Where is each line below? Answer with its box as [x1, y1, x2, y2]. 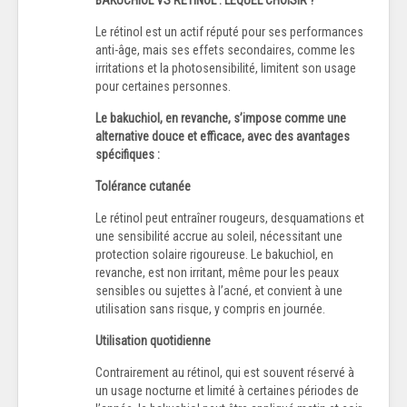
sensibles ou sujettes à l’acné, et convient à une [95, 283, 342, 298]
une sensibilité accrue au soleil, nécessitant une [95, 228, 342, 243]
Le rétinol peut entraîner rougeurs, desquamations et [95, 210, 364, 225]
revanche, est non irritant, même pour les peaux [95, 264, 339, 280]
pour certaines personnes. [95, 78, 231, 94]
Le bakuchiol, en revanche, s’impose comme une [95, 110, 346, 125]
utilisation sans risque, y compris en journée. [95, 301, 325, 316]
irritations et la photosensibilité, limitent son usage [95, 60, 356, 75]
